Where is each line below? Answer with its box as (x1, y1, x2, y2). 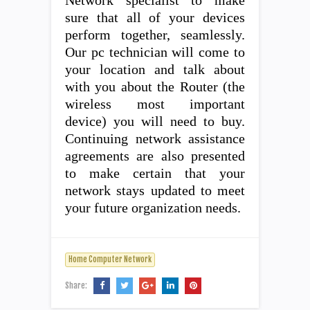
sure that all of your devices (65, 10, 245, 25)
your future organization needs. (65, 200, 241, 215)
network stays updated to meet (65, 183, 245, 198)
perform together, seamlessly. (65, 27, 245, 42)
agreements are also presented (65, 148, 245, 163)
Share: (65, 280, 89, 291)
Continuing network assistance (65, 131, 245, 146)
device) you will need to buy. (65, 113, 245, 129)
